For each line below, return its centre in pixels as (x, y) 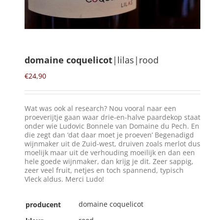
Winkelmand (31, 35)
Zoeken (22, 103)
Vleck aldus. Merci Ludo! (64, 179)
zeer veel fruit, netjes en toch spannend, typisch (104, 170)
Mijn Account (32, 74)
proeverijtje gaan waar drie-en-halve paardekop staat (112, 117)
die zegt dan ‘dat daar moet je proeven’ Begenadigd (109, 135)
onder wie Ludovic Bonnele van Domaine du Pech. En (112, 126)
